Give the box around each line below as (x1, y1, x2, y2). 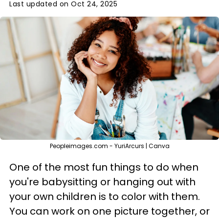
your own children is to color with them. (9, 190, 200, 203)
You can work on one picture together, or (9, 204, 210, 218)
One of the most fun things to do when (9, 160, 198, 174)
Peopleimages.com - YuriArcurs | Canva (49, 142, 170, 150)
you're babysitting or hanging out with (9, 175, 196, 189)
